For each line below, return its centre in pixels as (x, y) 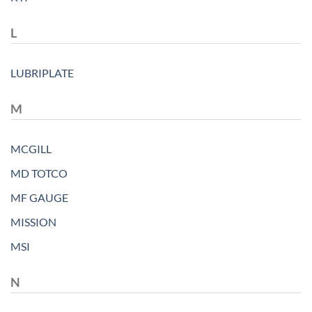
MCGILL (31, 148)
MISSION (33, 221)
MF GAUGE (39, 197)
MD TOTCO (39, 173)
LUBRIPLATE (42, 72)
